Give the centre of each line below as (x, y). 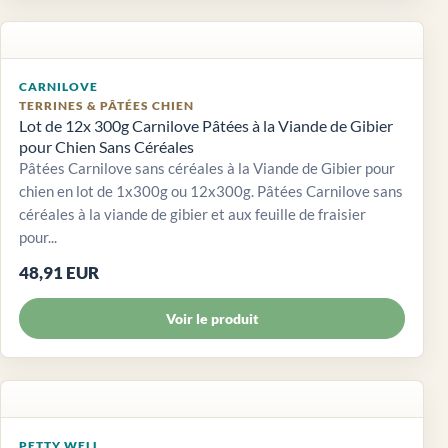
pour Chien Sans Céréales (106, 147)
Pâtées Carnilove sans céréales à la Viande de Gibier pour (207, 168)
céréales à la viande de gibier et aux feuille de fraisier (192, 214)
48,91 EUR (59, 273)
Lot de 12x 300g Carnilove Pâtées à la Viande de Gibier (206, 126)
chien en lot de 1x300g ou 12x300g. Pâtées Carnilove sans (211, 191)
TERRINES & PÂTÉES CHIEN (106, 106)
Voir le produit (212, 319)
